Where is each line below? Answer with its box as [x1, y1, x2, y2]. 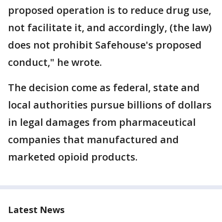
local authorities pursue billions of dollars [8, 98, 212, 111]
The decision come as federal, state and [8, 80, 200, 94]
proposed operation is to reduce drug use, [8, 3, 211, 17]
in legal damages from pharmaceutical [8, 115, 196, 129]
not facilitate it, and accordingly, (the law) [8, 20, 212, 34]
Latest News [8, 203, 64, 216]
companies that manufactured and [8, 132, 179, 146]
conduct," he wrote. [8, 55, 102, 69]
